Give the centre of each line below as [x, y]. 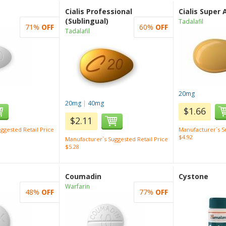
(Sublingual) [87, 21]
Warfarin [77, 186]
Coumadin [83, 176]
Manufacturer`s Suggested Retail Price [116, 139]
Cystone [193, 176]
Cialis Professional [98, 11]
